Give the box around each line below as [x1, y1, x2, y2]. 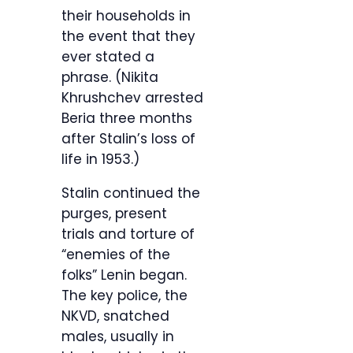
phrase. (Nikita [61, 68, 158, 87]
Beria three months [61, 109, 192, 128]
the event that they [61, 27, 195, 46]
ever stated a [61, 47, 154, 67]
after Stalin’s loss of [61, 129, 195, 149]
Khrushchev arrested [61, 88, 203, 108]
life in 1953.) [61, 150, 139, 169]
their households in [61, 6, 191, 26]
